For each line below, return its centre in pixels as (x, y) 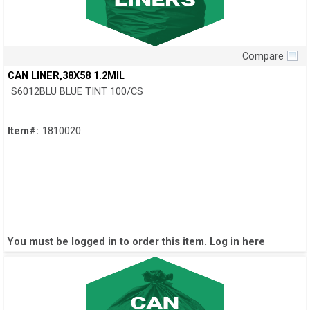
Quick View (155, 67)
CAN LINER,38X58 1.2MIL (66, 76)
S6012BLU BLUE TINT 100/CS (77, 92)
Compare (263, 56)
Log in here (237, 242)
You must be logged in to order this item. (109, 242)
